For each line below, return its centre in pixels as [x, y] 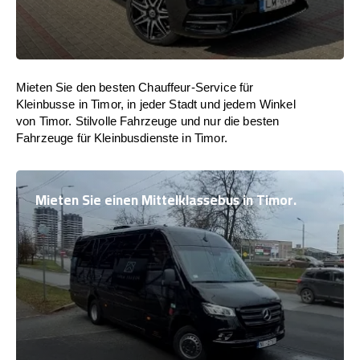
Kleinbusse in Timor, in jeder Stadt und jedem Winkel [156, 104]
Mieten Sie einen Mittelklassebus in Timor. [166, 200]
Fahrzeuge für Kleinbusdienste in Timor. [122, 138]
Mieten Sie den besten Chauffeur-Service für [135, 87]
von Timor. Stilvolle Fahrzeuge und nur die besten [148, 121]
